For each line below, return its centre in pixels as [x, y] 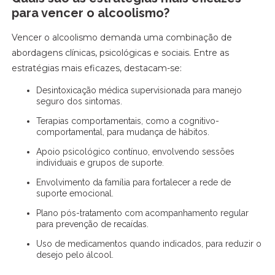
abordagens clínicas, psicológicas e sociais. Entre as [121, 53]
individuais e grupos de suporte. [100, 163]
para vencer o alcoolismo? [91, 13]
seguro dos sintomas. [79, 101]
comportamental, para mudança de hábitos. [123, 132]
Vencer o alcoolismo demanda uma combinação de [122, 37]
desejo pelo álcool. [75, 255]
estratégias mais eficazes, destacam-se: [97, 68]
